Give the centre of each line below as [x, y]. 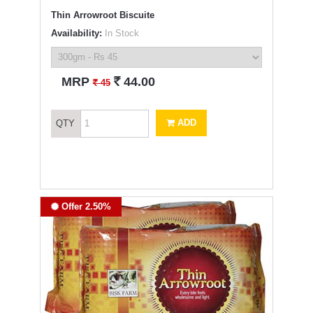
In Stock [120, 33]
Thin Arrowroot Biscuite [102, 15]
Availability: [76, 33]
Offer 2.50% [85, 206]
